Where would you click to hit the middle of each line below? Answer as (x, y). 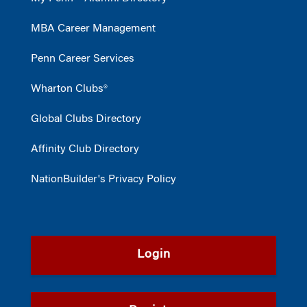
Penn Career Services (83, 59)
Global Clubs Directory (86, 119)
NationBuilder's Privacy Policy (103, 180)
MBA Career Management (93, 29)
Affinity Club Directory (85, 149)
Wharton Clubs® (69, 89)
